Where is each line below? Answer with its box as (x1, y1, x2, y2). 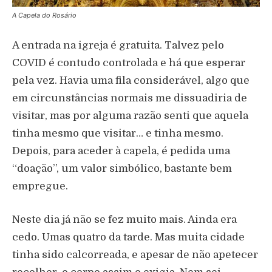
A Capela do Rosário (12, 11, 76, 20)
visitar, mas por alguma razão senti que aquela (12, 110, 248, 122)
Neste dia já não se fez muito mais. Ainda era (12, 214, 237, 226)
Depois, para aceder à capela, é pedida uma (12, 145, 230, 157)
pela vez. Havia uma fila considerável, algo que (12, 75, 250, 87)
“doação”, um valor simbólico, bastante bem (12, 163, 232, 175)
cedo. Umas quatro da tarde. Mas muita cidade (12, 231, 245, 243)
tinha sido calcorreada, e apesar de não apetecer (12, 249, 258, 261)
